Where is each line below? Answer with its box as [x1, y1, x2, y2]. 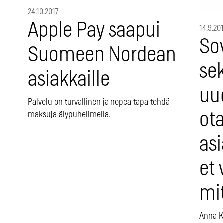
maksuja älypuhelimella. [28, 111, 111, 120]
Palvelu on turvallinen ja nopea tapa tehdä [28, 98, 170, 107]
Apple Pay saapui [28, 20, 160, 41]
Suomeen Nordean [28, 45, 176, 66]
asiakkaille [28, 69, 110, 90]
